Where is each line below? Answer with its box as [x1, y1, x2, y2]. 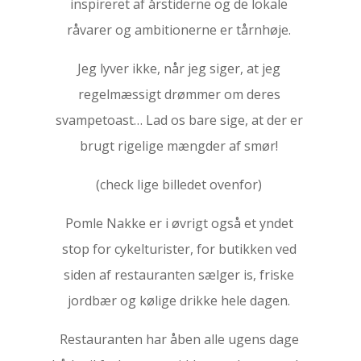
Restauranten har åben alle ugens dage [59, 330, 299, 348]
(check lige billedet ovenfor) [96, 176, 263, 193]
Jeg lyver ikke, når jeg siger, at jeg [77, 60, 281, 77]
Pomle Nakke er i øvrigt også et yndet [64, 214, 293, 232]
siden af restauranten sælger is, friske [64, 266, 295, 284]
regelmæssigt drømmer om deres [77, 85, 280, 103]
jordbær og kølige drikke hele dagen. [68, 292, 291, 309]
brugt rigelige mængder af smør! [80, 137, 279, 155]
